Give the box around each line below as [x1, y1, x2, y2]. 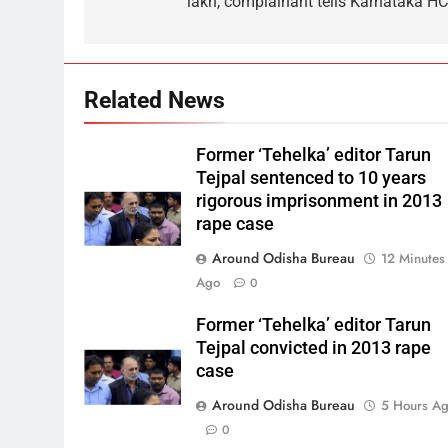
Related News [84, 85, 225, 114]
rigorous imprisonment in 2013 [196, 190, 443, 211]
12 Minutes [381, 248, 446, 268]
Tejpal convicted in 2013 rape [196, 337, 432, 358]
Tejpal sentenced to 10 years [196, 167, 427, 188]
